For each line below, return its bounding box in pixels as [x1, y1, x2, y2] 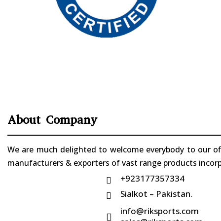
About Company [7, 112, 97, 128]
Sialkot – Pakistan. [120, 188, 192, 200]
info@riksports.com [120, 205, 199, 217]
